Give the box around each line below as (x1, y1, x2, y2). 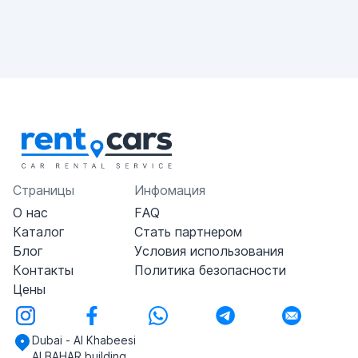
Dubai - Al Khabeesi (32, 333, 136, 347)
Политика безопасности (133, 262, 286, 278)
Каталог (13, 224, 65, 240)
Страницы (13, 182, 74, 198)
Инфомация (133, 182, 205, 198)
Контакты (13, 262, 74, 278)
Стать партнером (133, 224, 242, 240)
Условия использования (133, 243, 284, 259)
